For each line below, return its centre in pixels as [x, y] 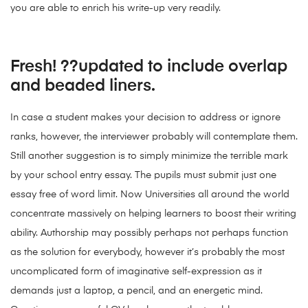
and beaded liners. [83, 86]
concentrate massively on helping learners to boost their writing [153, 214]
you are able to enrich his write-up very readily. [115, 9]
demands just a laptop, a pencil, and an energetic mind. [136, 291]
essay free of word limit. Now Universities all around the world [150, 195]
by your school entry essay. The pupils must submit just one [143, 176]
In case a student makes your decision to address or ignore [145, 118]
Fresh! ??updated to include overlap [149, 67]
